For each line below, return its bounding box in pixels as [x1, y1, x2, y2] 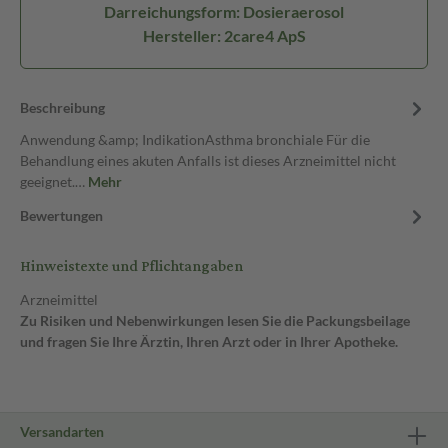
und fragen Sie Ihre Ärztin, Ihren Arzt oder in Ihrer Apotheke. [20, 333, 398, 350]
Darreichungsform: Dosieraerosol [104, 2, 344, 21]
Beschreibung [20, 99, 105, 116]
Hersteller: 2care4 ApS [142, 26, 306, 45]
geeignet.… [20, 173, 88, 190]
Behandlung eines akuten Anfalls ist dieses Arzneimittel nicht [20, 152, 396, 169]
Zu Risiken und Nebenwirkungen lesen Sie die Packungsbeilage [20, 312, 410, 329]
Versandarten [20, 423, 104, 440]
